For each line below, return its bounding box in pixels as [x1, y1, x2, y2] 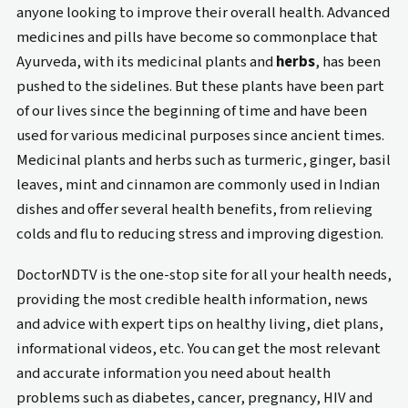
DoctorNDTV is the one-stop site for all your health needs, [15, 264, 392, 287]
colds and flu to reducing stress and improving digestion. [15, 222, 383, 245]
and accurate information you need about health [15, 362, 331, 385]
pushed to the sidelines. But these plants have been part [15, 75, 384, 97]
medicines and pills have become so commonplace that [15, 25, 378, 48]
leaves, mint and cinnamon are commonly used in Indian [15, 173, 380, 196]
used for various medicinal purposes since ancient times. [15, 124, 384, 147]
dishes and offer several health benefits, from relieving [15, 198, 372, 220]
